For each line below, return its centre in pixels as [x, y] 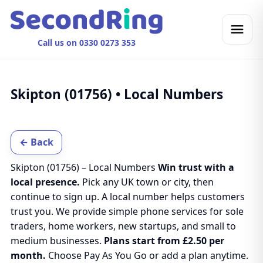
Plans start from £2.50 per [164, 241]
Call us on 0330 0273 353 [86, 43]
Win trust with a [196, 167]
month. [28, 255]
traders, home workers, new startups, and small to [123, 226]
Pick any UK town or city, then [146, 182]
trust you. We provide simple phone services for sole [127, 211]
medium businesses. [57, 241]
